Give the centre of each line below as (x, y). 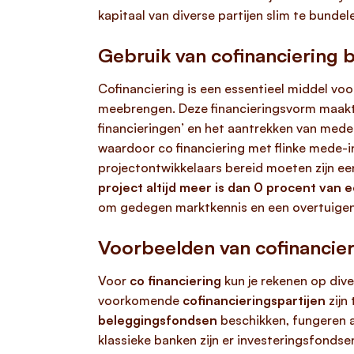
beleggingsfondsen (158, 320)
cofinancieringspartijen (254, 300)
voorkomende (140, 300)
